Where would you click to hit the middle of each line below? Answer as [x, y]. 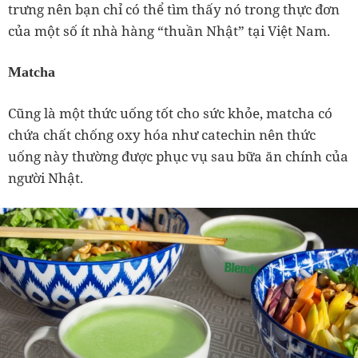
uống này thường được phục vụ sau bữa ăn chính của [178, 156]
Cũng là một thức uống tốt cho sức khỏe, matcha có [170, 113]
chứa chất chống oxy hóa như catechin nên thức [162, 134]
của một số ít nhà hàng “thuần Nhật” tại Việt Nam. [169, 30]
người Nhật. [46, 177]
